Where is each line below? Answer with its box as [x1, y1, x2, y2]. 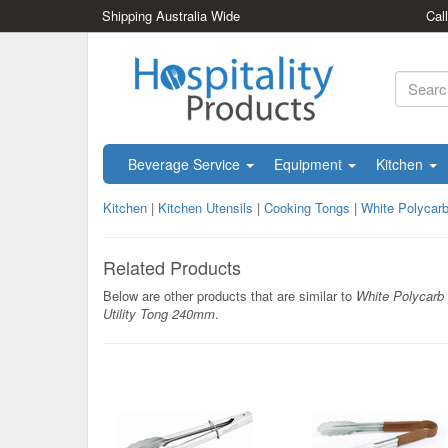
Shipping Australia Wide [102, 6, 240, 25]
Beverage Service [128, 154, 244, 174]
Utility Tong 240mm [103, 304, 215, 323]
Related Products [103, 254, 241, 280]
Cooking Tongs [264, 198, 350, 217]
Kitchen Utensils [158, 198, 253, 217]
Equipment [274, 154, 346, 174]
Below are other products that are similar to [103, 286, 356, 305]
